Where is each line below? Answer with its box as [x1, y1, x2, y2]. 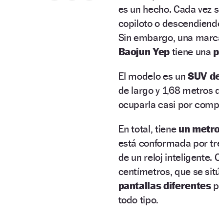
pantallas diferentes [118, 179, 214, 192]
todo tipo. [118, 193, 159, 206]
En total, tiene [118, 122, 178, 135]
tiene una [170, 45, 214, 58]
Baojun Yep [118, 45, 170, 58]
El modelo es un [118, 69, 188, 82]
